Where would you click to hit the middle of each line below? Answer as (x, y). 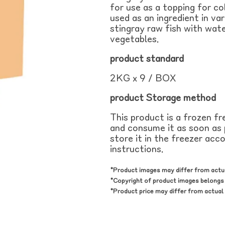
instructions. (137, 150)
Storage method (181, 98)
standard (165, 59)
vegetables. (134, 40)
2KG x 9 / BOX (143, 79)
